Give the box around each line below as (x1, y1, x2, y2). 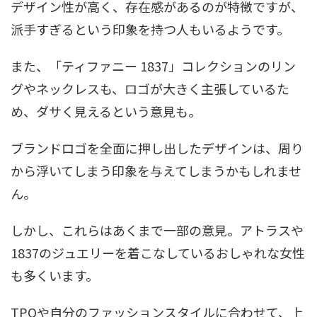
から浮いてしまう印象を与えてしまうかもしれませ (11, 161, 301, 180)
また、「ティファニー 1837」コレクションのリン (11, 56, 296, 75)
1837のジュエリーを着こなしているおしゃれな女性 (11, 243, 305, 262)
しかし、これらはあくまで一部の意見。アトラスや (11, 220, 304, 239)
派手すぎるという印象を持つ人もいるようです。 (11, 19, 289, 38)
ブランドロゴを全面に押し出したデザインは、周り (11, 138, 304, 157)
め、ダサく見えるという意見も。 (11, 101, 201, 120)
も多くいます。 (11, 265, 98, 284)
